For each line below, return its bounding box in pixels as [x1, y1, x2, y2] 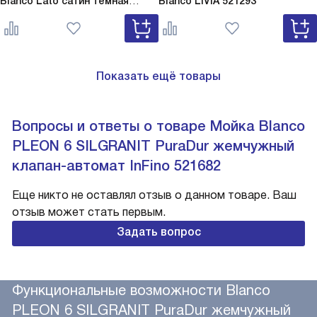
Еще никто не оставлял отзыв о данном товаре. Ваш [12, 188, 296, 201]
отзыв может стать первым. [12, 205, 166, 218]
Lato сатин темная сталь [31, 10, 155, 22]
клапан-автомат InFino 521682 [12, 157, 221, 173]
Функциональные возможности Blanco [12, 282, 270, 298]
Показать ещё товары [96, 69, 221, 82]
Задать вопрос [116, 225, 201, 238]
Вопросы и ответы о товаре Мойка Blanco [12, 117, 305, 134]
